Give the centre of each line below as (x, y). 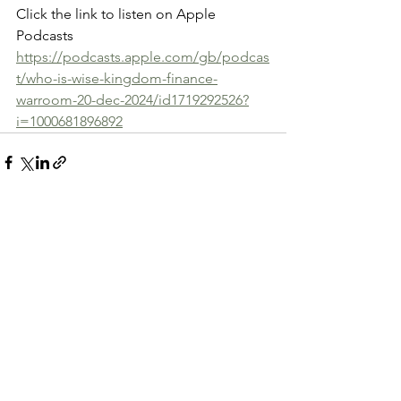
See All (267, 264)
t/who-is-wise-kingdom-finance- (117, 78)
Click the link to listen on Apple (118, 13)
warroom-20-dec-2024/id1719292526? (132, 99)
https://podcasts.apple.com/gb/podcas (143, 56)
